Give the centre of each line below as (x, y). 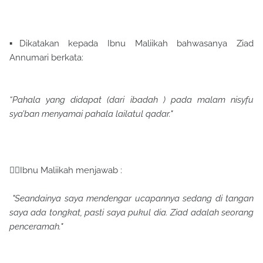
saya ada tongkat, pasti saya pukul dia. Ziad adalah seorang (131, 213)
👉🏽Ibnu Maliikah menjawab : (66, 170)
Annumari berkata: (46, 58)
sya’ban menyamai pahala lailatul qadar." (91, 114)
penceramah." (36, 227)
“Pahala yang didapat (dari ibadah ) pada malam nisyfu (131, 100)
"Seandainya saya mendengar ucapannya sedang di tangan (131, 198)
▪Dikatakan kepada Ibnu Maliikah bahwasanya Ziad (131, 43)
